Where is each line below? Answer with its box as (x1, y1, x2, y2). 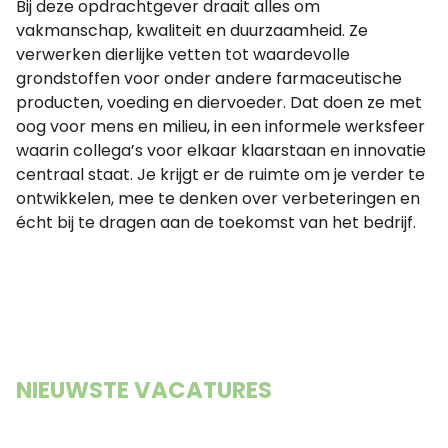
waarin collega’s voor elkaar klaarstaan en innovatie (16, 139, 426, 162)
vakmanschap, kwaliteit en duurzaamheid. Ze (16, 19, 368, 42)
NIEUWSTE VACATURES (16, 374, 272, 406)
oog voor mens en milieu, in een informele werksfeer (16, 115, 425, 138)
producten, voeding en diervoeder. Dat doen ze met (16, 91, 422, 114)
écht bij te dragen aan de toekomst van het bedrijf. (16, 211, 416, 234)
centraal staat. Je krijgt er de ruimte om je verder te (16, 163, 425, 186)
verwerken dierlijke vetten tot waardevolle (16, 43, 350, 66)
